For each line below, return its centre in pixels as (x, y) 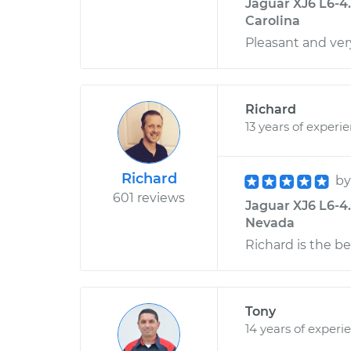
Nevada (270, 223)
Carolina (273, 21)
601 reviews (149, 198)
